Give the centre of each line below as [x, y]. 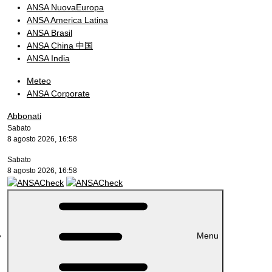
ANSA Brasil [49, 33]
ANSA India [48, 58]
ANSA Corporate [58, 93]
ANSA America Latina [67, 20]
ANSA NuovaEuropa [65, 7]
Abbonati [24, 116]
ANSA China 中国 [60, 46]
